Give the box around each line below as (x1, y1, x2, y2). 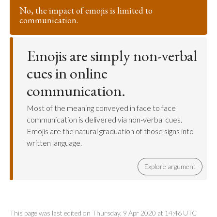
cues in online (27, 63, 108, 83)
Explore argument (144, 162, 196, 170)
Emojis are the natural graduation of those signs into (27, 126, 194, 136)
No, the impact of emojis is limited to (19, 5, 153, 16)
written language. (27, 138, 82, 147)
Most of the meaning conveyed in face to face (27, 103, 176, 112)
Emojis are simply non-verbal (27, 46, 197, 66)
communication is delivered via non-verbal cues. (27, 115, 182, 124)
